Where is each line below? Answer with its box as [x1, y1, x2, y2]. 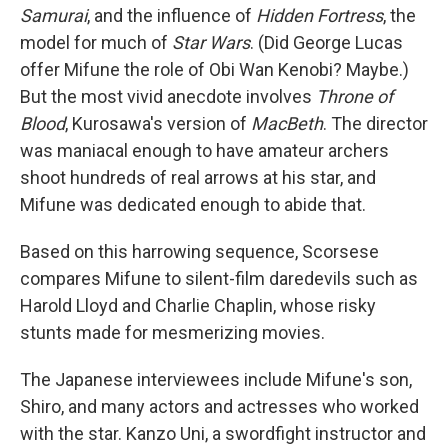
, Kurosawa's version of [65, 113, 251, 135]
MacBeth [251, 113, 323, 135]
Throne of [316, 86, 393, 108]
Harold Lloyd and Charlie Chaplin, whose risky [20, 295, 376, 317]
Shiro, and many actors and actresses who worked [20, 396, 419, 418]
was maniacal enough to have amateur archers [20, 140, 389, 162]
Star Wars [172, 32, 250, 54]
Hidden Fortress [256, 5, 383, 27]
